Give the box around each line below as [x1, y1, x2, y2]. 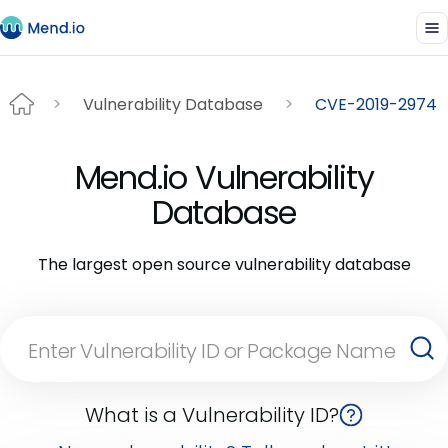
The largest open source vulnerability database [37, 253, 411, 276]
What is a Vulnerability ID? [85, 401, 339, 429]
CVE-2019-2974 [315, 92, 437, 116]
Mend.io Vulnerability [74, 155, 374, 200]
